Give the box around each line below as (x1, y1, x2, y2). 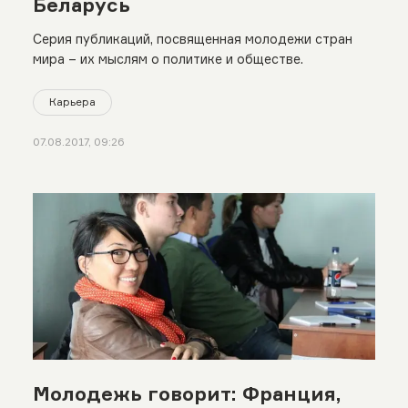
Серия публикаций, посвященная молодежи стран (32, 31, 352, 47)
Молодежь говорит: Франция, (32, 381, 342, 405)
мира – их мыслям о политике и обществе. (32, 51, 303, 67)
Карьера (48, 95, 96, 109)
